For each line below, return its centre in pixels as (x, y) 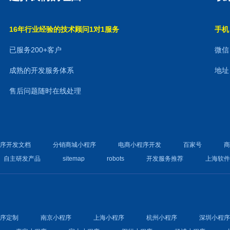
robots (116, 159)
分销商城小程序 (75, 145)
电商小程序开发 (140, 145)
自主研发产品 (22, 159)
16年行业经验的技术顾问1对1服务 (64, 29)
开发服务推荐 (165, 159)
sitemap (74, 159)
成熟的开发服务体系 (42, 70)
